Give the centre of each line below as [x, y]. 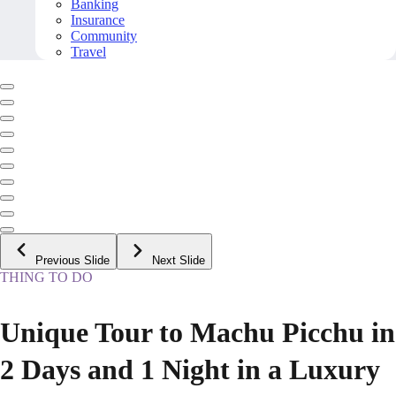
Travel [88, 52]
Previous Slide [72, 261]
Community [104, 36]
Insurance [98, 20]
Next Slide [179, 261]
